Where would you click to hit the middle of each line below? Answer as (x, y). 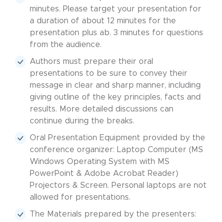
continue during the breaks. (82, 121)
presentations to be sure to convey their (109, 73)
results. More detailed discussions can (102, 109)
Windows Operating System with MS (100, 162)
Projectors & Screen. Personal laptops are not (118, 185)
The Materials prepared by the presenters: (113, 214)
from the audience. (66, 45)
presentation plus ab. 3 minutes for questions (116, 33)
